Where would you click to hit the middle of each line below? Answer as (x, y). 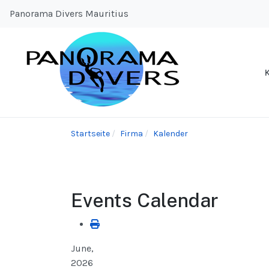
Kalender (171, 134)
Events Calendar (145, 201)
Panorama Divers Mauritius (69, 14)
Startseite (90, 134)
